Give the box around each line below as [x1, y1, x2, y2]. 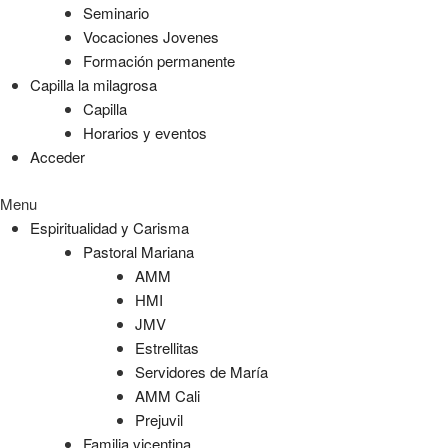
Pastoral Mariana [82, 240, 194, 262]
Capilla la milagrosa [30, 74, 157, 95]
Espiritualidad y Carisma [30, 216, 189, 238]
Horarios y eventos [82, 122, 207, 143]
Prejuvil [135, 408, 183, 430]
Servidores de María [135, 360, 268, 382]
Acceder [30, 146, 85, 167]
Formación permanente [82, 50, 235, 71]
